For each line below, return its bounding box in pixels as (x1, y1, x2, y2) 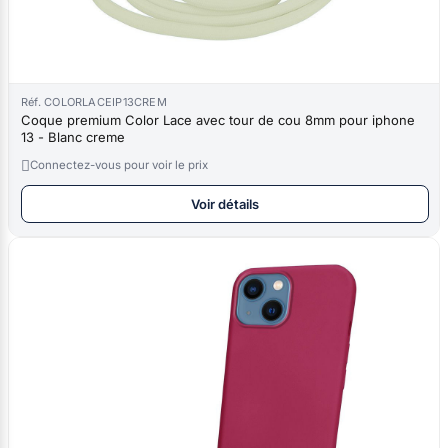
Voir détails (191, 195, 259, 212)
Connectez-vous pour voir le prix (30, 157, 208, 172)
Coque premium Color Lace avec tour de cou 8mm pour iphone (21, 111, 415, 128)
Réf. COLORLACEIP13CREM (21, 94, 167, 109)
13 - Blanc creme (21, 128, 125, 145)
